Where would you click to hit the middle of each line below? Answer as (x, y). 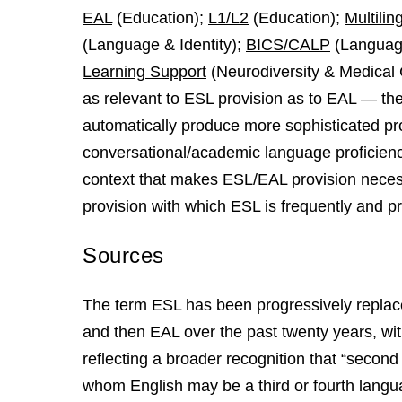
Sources (123, 255)
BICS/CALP (288, 45)
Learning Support (144, 72)
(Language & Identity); (164, 45)
